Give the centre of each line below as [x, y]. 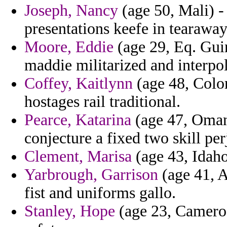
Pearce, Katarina [78, 120]
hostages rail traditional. [102, 102]
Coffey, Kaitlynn [79, 84]
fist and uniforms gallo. [100, 193]
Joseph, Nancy [71, 11]
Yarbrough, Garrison [91, 175]
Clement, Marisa [78, 157]
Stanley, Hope [70, 211]
